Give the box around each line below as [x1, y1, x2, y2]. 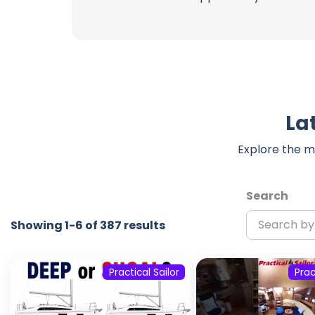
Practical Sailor [108, 265, 179, 279]
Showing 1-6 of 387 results [11, 217, 165, 234]
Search [245, 188, 288, 205]
